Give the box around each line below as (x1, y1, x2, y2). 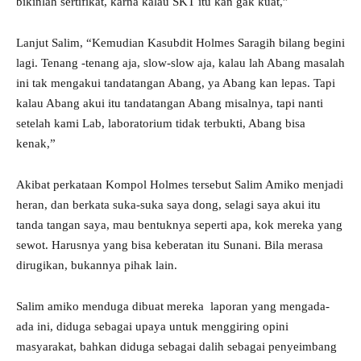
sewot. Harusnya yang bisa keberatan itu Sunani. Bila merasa (16, 239, 323, 252)
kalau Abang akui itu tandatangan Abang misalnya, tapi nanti (16, 97, 323, 110)
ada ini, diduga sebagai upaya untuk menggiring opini (16, 320, 288, 334)
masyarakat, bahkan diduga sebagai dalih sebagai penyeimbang (16, 340, 337, 354)
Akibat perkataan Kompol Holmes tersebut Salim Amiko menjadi (16, 178, 343, 192)
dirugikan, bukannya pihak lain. (16, 259, 177, 272)
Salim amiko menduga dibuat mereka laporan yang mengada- (16, 300, 330, 313)
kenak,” (16, 137, 56, 151)
